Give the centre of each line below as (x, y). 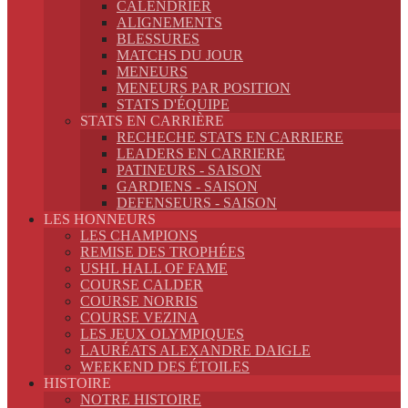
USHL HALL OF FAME (154, 268)
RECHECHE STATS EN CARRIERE (230, 137)
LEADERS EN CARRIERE (201, 153)
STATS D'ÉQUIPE (173, 104)
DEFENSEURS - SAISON (197, 203)
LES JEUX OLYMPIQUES (162, 334)
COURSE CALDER (142, 285)
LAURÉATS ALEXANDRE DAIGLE (195, 350)
